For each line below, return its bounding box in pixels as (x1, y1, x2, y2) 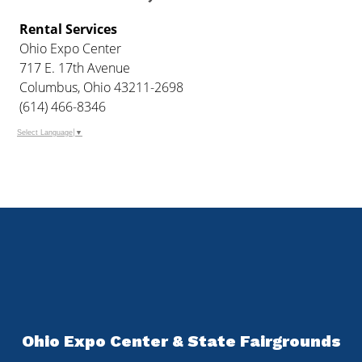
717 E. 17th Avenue (19, 58, 131, 77)
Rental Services (19, 19, 118, 38)
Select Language (17, 128, 73, 137)
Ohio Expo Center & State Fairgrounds (21, 330, 341, 351)
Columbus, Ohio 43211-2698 (19, 78, 184, 96)
